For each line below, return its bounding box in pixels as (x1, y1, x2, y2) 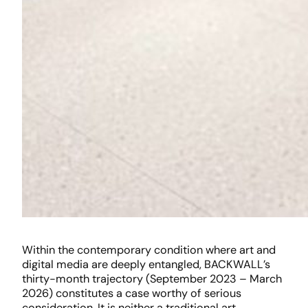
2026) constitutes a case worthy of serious (22, 286, 241, 301)
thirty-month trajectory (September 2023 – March (22, 272, 282, 287)
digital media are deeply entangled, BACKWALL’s (22, 257, 270, 272)
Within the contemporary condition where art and (22, 243, 276, 258)
